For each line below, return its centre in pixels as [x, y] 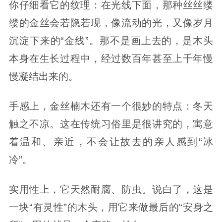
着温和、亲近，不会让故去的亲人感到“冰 [111, 142]
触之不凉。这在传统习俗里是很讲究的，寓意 [111, 124]
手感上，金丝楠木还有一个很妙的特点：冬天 [111, 106]
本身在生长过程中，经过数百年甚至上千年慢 [111, 59]
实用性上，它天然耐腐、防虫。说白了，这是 [111, 189]
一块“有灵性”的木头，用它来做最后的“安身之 [111, 207]
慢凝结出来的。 [43, 77]
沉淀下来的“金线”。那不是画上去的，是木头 [111, 41]
